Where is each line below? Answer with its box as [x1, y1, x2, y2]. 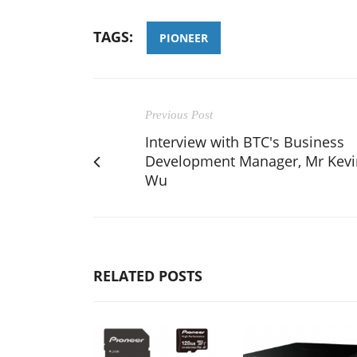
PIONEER [159, 30, 208, 45]
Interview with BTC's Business [145, 132, 344, 151]
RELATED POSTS [93, 266, 202, 285]
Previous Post [145, 108, 213, 121]
